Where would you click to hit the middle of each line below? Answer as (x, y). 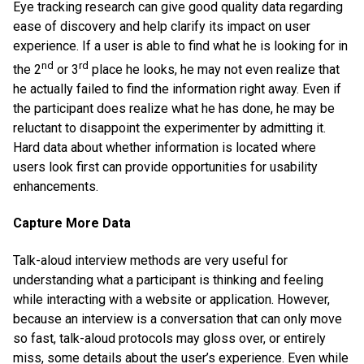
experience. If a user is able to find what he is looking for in (180, 45)
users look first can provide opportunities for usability (165, 167)
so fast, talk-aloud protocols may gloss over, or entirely (169, 338)
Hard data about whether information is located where (165, 148)
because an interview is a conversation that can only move (178, 318)
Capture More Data (72, 223)
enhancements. (56, 187)
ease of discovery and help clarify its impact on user (162, 26)
